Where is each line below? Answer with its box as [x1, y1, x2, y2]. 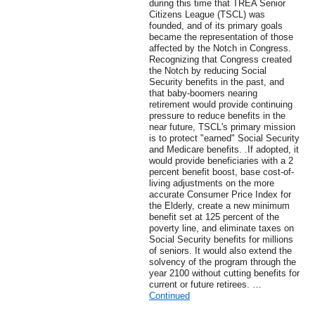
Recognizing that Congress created [149, 54, 292, 65]
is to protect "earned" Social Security [149, 133, 300, 144]
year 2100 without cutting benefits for [149, 268, 300, 279]
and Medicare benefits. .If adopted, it [149, 144, 299, 155]
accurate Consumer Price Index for [149, 189, 291, 200]
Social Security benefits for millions [149, 234, 293, 245]
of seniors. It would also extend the [149, 245, 292, 257]
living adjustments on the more [149, 178, 274, 189]
